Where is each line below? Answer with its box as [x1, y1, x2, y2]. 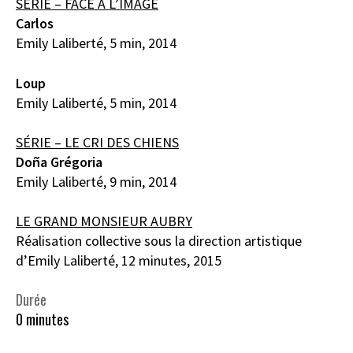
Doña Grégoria [16, 152, 102, 171]
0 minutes [16, 309, 69, 330]
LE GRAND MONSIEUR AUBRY [16, 212, 192, 230]
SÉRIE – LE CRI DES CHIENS [16, 132, 179, 151]
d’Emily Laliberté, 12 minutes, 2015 [16, 251, 221, 269]
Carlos [16, 14, 54, 33]
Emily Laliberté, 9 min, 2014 [16, 172, 176, 191]
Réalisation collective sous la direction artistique [16, 232, 302, 250]
